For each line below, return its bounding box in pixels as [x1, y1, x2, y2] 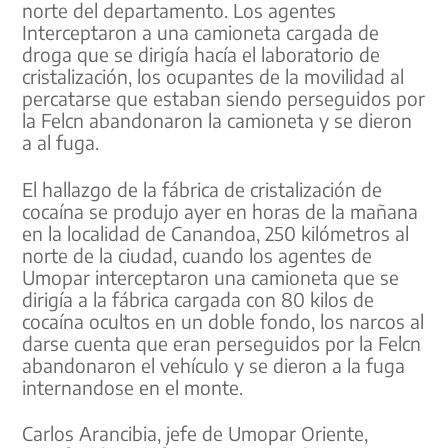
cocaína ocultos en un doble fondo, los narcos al [22, 308, 425, 333]
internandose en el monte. [22, 374, 244, 399]
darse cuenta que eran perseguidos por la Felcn [22, 330, 422, 355]
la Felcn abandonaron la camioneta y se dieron [22, 107, 413, 132]
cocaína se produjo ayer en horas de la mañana [22, 198, 419, 223]
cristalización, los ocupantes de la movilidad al [22, 63, 405, 88]
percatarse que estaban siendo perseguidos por [22, 85, 426, 110]
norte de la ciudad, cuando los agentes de [22, 242, 373, 267]
